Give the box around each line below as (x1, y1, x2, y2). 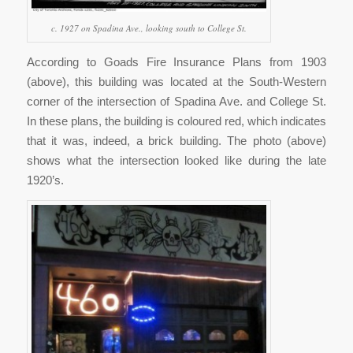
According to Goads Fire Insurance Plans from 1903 (26, 55, 327, 69)
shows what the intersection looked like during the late (26, 154, 327, 168)
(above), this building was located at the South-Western (26, 75, 327, 89)
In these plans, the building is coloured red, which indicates (26, 114, 327, 128)
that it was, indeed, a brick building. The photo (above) (26, 134, 327, 148)
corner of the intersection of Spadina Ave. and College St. (26, 95, 327, 109)
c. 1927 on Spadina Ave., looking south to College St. (50, 21, 247, 34)
